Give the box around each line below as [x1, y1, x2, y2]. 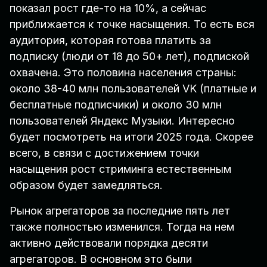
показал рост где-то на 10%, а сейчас [10, 2, 206, 15]
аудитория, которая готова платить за [10, 34, 211, 47]
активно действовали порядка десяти [10, 237, 208, 250]
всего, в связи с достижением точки [10, 147, 199, 160]
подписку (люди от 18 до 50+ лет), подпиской [10, 50, 249, 63]
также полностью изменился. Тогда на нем [10, 221, 234, 234]
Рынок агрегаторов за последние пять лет [10, 204, 230, 218]
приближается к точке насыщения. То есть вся [10, 18, 254, 31]
